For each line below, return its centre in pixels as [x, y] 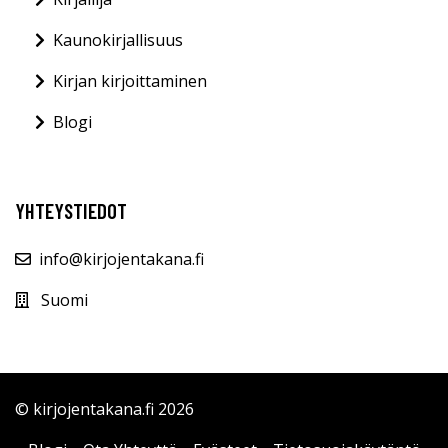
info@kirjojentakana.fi [121, 259]
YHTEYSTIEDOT [71, 211]
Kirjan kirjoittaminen [130, 81]
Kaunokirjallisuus [118, 40]
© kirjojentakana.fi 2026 [104, 409]
